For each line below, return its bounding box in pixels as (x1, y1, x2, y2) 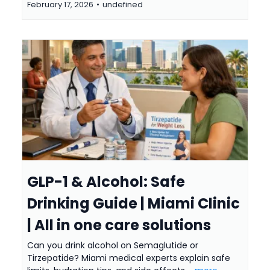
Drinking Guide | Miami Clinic (27, 193, 240, 214)
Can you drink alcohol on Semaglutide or (27, 239, 198, 252)
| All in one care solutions (27, 215, 211, 236)
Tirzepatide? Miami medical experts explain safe (27, 252, 230, 265)
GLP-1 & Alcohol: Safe (27, 172, 185, 192)
